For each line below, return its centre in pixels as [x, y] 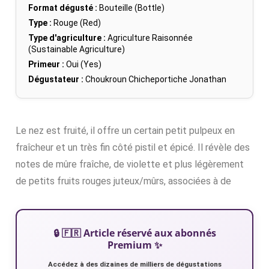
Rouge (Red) [76, 23]
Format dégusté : [63, 8]
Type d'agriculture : [67, 38]
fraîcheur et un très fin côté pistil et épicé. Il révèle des [133, 147]
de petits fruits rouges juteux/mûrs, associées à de [123, 181]
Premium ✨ [134, 245]
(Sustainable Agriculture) [77, 49]
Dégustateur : [56, 79]
